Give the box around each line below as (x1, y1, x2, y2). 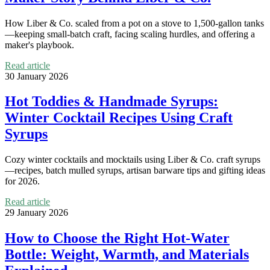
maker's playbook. (5, 39, 74, 50)
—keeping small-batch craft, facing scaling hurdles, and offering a (5, 28, 255, 39)
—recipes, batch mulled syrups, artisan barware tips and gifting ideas (5, 165, 265, 176)
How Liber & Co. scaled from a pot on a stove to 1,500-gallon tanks (5, 17, 264, 28)
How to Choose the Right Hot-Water (5, 230, 230, 246)
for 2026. (5, 176, 40, 187)
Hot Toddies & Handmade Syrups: (5, 93, 218, 110)
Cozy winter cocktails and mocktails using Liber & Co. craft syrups (5, 154, 260, 165)
